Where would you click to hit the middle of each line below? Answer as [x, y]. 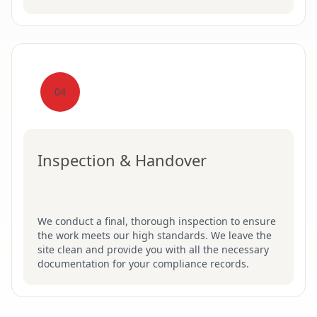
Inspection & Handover [122, 160]
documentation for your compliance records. [143, 264]
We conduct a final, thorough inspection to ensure [157, 221]
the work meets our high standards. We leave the [155, 235]
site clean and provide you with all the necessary [153, 249]
